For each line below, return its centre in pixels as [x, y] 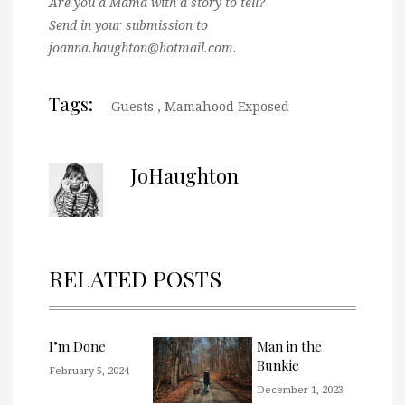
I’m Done [77, 346]
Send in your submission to [128, 25]
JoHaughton [184, 175]
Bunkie [278, 365]
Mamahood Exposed [227, 106]
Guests [132, 106]
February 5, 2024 [89, 370]
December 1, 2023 [300, 389]
